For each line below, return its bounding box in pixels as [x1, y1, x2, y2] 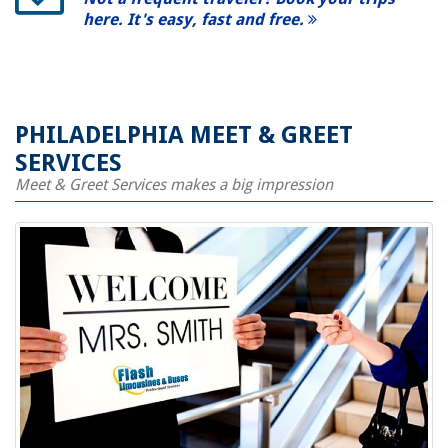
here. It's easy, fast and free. [83, 10, 308, 29]
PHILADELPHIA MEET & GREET [15, 121, 353, 149]
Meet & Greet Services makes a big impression [15, 175, 333, 194]
